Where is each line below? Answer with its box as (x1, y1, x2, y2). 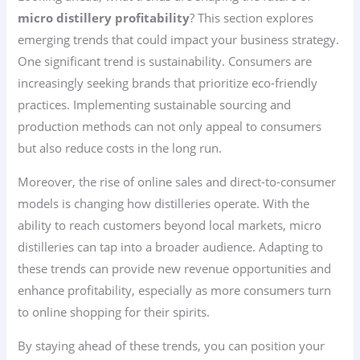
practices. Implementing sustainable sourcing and (18, 96, 292, 113)
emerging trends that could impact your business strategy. (18, 31, 340, 48)
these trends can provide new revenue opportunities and (18, 260, 332, 276)
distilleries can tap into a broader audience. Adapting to (18, 238, 324, 255)
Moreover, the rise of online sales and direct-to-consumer (18, 173, 337, 190)
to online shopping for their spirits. (18, 303, 211, 320)
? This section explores (190, 10, 314, 27)
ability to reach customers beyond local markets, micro (18, 216, 322, 233)
